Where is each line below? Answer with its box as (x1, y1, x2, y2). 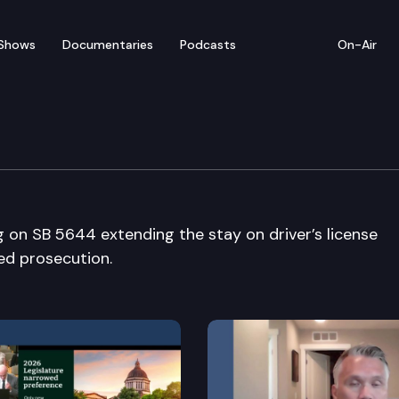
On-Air (338, 36, 377, 53)
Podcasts (180, 36, 236, 53)
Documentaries (62, 36, 153, 53)
